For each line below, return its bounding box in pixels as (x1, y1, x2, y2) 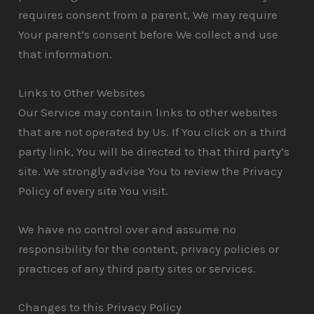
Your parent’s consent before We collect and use (18, 27, 279, 41)
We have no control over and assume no (18, 222, 237, 237)
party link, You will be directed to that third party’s (18, 144, 290, 159)
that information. (18, 46, 113, 61)
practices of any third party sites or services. (18, 261, 257, 276)
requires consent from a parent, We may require (18, 7, 278, 22)
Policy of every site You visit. (18, 184, 169, 198)
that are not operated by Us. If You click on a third (18, 125, 287, 139)
